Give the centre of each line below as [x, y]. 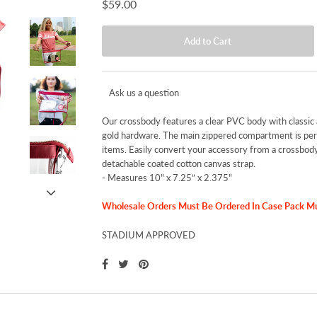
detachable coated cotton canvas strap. [178, 163]
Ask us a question [144, 92]
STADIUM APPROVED [148, 235]
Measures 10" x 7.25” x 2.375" [169, 177]
